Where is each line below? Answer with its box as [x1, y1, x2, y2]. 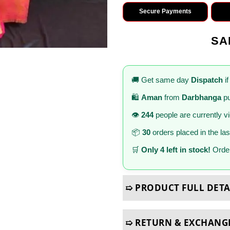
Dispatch [191, 75, 223, 84]
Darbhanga [182, 92, 221, 102]
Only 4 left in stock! [141, 145, 210, 154]
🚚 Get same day [131, 75, 191, 84]
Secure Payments [139, 8, 191, 15]
